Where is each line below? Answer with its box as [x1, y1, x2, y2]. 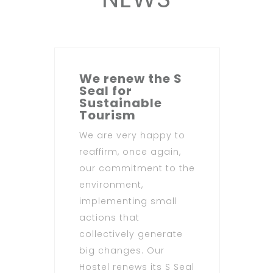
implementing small [79, 194, 177, 207]
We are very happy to [79, 129, 185, 141]
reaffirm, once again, [79, 145, 181, 158]
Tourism [79, 106, 136, 124]
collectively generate [79, 227, 183, 240]
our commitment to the [79, 161, 195, 174]
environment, [79, 178, 143, 191]
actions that [79, 211, 140, 224]
